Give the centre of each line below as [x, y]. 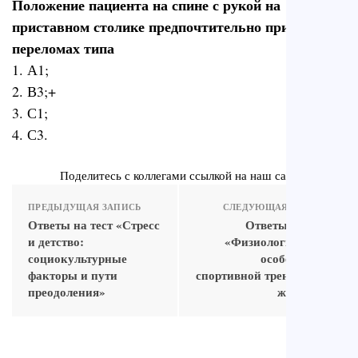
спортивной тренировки [263, 275]
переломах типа [63, 48]
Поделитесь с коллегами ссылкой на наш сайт [179, 175]
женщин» [304, 292]
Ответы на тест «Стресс [94, 225]
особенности [295, 259]
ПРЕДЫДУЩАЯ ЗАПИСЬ [85, 207]
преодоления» [67, 292]
